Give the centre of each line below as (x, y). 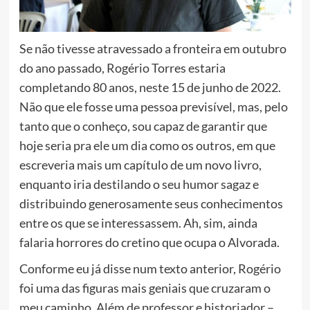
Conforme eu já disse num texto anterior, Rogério (150, 269)
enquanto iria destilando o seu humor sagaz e (139, 184)
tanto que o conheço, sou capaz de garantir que (143, 126)
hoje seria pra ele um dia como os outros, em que (147, 146)
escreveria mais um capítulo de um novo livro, (140, 165)
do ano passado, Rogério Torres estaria (122, 68)
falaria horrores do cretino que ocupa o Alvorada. (149, 243)
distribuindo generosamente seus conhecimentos (151, 204)
